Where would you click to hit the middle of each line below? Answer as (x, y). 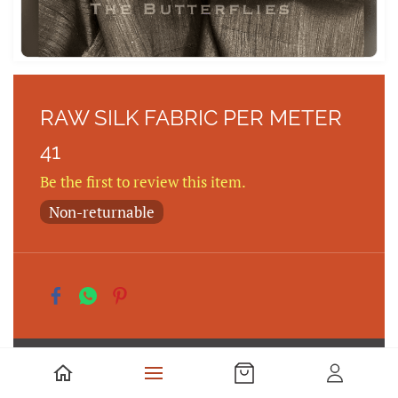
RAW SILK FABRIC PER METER (191, 118)
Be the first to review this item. (143, 182)
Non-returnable (102, 212)
